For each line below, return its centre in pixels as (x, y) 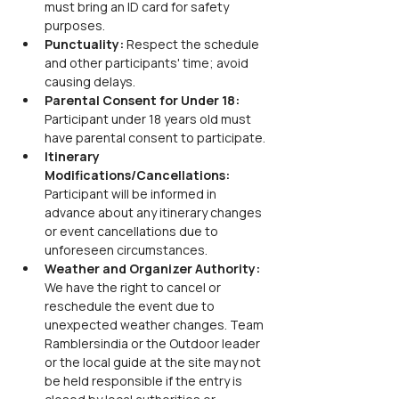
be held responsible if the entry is (145, 381)
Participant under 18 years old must (149, 119)
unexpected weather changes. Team (155, 325)
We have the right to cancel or (134, 287)
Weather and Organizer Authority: (154, 269)
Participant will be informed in (132, 194)
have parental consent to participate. (155, 138)
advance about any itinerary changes (155, 212)
